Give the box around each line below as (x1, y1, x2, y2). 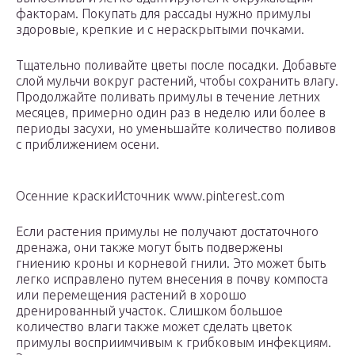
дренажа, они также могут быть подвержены (16, 240, 283, 255)
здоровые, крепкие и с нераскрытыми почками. (16, 22, 304, 37)
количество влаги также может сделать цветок (16, 319, 292, 334)
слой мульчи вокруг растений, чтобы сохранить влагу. (16, 74, 338, 89)
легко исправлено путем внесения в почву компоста (16, 272, 328, 287)
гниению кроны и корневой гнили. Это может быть (16, 256, 326, 271)
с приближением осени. (16, 137, 159, 152)
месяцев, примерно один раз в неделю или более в (16, 105, 326, 120)
